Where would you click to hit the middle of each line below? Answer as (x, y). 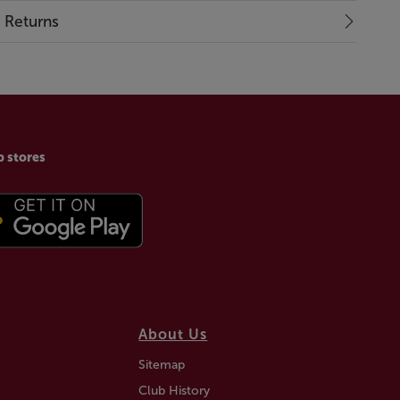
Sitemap (162, 364)
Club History (175, 390)
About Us (173, 334)
